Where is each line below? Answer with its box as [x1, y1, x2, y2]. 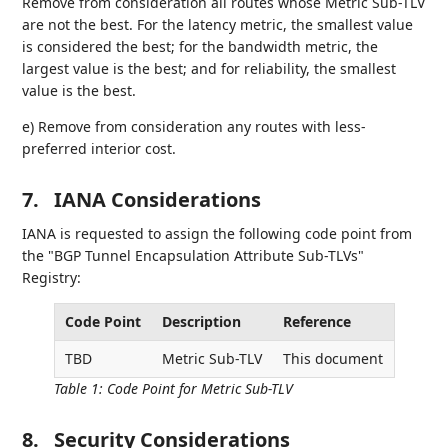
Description [162, 312, 241, 331]
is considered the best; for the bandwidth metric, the [22, 37, 379, 56]
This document [283, 349, 383, 368]
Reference [283, 312, 351, 331]
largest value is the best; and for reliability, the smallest [22, 59, 397, 78]
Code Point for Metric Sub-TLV [106, 379, 293, 398]
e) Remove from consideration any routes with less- [22, 117, 367, 136]
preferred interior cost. [22, 139, 177, 158]
